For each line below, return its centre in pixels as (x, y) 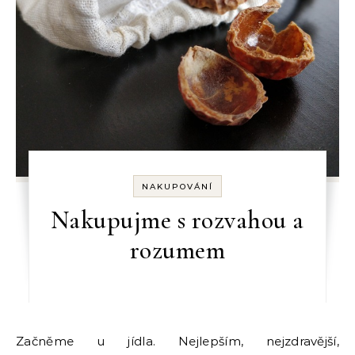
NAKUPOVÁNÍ (177, 187)
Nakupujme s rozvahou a (177, 220)
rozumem (177, 250)
